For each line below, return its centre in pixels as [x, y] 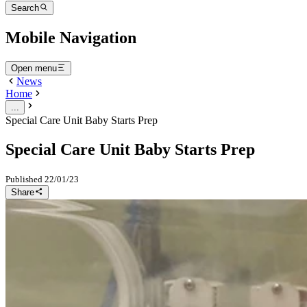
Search [25, 8]
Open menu [34, 68]
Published [24, 179]
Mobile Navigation [71, 37]
